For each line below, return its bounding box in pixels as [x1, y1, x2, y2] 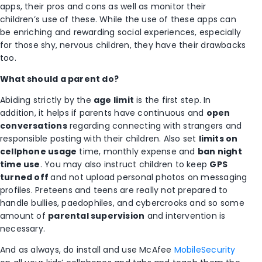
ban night [197, 145, 242, 157]
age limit [94, 94, 134, 106]
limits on [198, 132, 238, 144]
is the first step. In [133, 94, 211, 106]
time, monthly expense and [77, 145, 198, 157]
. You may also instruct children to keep [40, 158, 210, 170]
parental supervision [48, 209, 145, 222]
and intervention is [144, 209, 226, 222]
